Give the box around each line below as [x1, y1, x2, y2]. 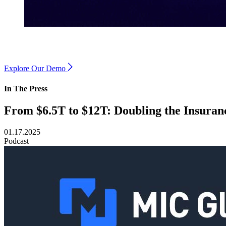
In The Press [4, 84, 47, 93]
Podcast [4, 136, 29, 145]
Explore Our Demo [4, 64, 66, 73]
